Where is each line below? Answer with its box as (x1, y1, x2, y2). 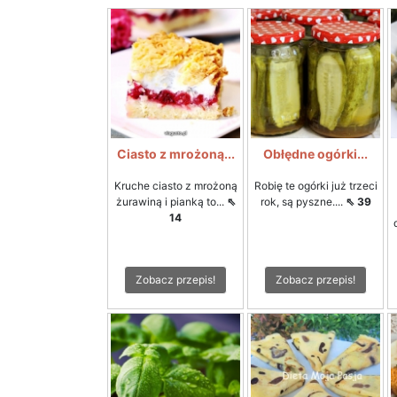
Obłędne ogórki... (263, 146, 368, 161)
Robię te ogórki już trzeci (253, 179, 378, 192)
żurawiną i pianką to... (115, 195, 227, 208)
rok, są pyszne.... (260, 195, 346, 208)
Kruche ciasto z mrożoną (113, 179, 237, 192)
